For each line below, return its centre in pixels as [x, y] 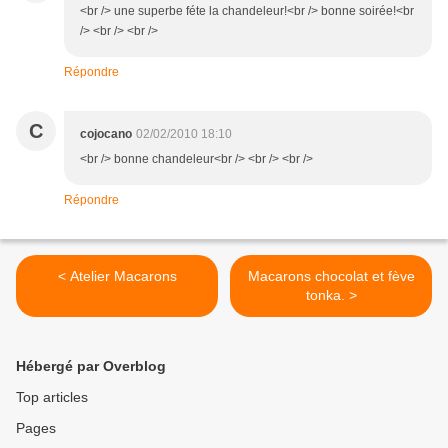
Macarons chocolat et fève [331, 276]
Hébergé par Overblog [91, 366]
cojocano [106, 134]
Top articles [52, 397]
